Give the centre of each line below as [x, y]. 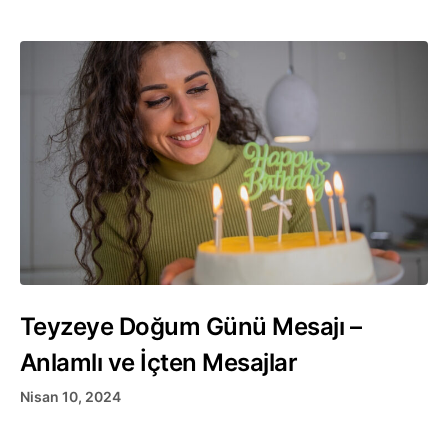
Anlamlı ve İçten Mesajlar [159, 363]
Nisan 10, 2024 [70, 396]
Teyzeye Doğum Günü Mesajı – [191, 327]
